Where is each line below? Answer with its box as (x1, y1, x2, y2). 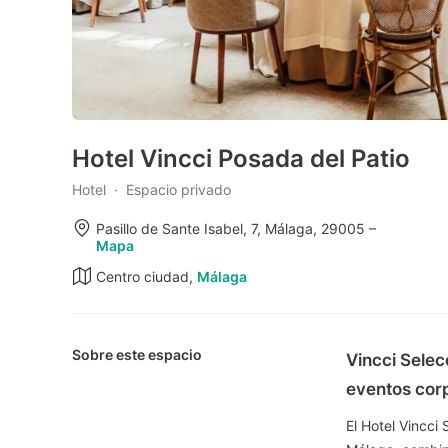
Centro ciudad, (96, 268, 197, 285)
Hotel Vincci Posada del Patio (72, 144, 410, 173)
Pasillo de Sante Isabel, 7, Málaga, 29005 (96, 220, 365, 237)
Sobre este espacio (72, 346, 202, 363)
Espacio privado (126, 181, 231, 198)
